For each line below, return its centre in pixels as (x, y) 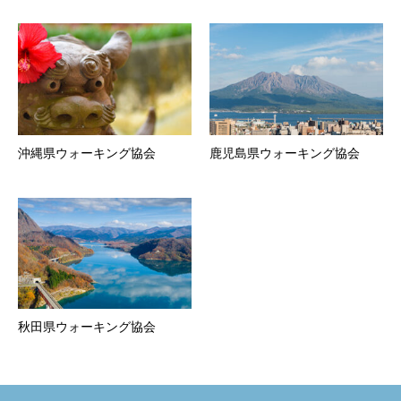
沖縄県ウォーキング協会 (87, 153)
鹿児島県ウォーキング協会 (285, 153)
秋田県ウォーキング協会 (87, 327)
